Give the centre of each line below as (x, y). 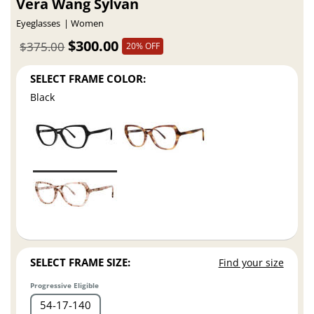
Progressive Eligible (65, 286)
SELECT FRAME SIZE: (81, 262)
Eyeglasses (39, 23)
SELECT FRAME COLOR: (88, 78)
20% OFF (143, 46)
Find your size (251, 263)
